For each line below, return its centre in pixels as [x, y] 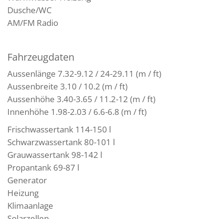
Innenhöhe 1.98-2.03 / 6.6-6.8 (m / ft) [77, 111]
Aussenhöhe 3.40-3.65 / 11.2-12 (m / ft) [81, 99]
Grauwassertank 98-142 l [55, 154]
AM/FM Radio [34, 22]
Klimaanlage [30, 205]
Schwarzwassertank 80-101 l [61, 142]
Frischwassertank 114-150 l [59, 129]
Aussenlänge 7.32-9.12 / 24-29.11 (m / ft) [84, 73]
